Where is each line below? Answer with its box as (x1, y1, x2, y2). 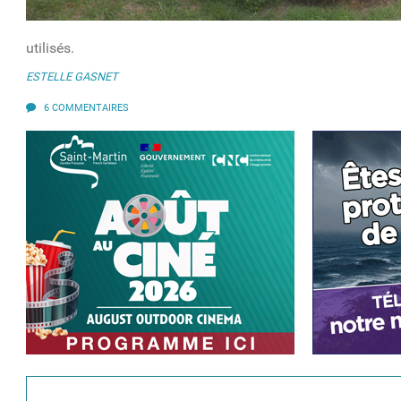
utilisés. (26, 39, 75, 57)
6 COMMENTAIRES (44, 102, 130, 115)
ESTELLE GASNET (26, 70, 119, 84)
